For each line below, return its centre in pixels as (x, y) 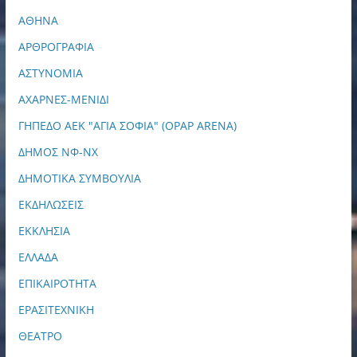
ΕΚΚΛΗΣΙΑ (44, 230)
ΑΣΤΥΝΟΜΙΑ (50, 73)
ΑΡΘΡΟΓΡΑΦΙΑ (56, 46)
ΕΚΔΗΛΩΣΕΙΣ (51, 204)
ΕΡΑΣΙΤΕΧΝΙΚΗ (56, 309)
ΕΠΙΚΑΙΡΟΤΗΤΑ (57, 283)
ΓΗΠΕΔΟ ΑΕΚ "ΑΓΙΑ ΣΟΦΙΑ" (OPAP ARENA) (127, 125)
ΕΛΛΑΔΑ (38, 257)
